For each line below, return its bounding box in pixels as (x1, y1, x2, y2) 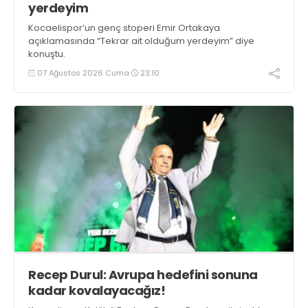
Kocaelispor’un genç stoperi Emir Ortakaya (28, 21, 220, 34)
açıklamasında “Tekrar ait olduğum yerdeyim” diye (28, 34, 254, 47)
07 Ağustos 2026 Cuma (35, 67, 131, 78)
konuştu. (28, 47, 65, 60)
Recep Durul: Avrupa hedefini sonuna (28, 266, 258, 284)
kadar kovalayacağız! (28, 282, 165, 300)
